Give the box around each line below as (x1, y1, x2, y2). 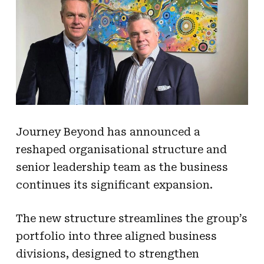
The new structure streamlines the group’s (15, 212, 247, 225)
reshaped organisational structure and (15, 143, 227, 156)
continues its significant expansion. (15, 178, 213, 191)
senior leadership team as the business (15, 160, 228, 173)
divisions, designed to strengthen (15, 247, 199, 260)
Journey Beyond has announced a (15, 125, 200, 138)
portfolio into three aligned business (15, 229, 217, 242)
